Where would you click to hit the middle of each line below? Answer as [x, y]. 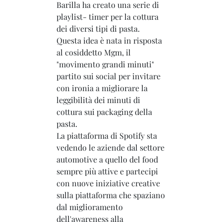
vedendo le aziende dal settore [111, 147]
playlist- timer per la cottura [108, 16]
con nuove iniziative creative [108, 183]
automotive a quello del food [107, 159]
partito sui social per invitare [109, 76]
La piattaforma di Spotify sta [107, 135]
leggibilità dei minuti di [98, 100]
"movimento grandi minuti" [105, 64]
